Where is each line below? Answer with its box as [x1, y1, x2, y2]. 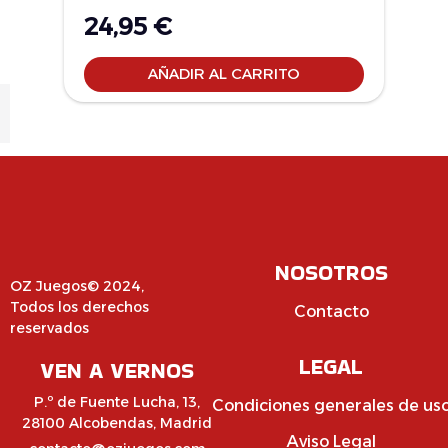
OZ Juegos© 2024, [10, 276, 144, 295]
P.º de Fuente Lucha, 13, [34, 392, 200, 411]
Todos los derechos [10, 297, 149, 316]
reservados [10, 318, 89, 337]
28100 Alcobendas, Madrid [22, 413, 212, 432]
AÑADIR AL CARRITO [148, 64, 300, 84]
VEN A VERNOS [40, 354, 194, 386]
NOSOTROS [274, 256, 388, 288]
